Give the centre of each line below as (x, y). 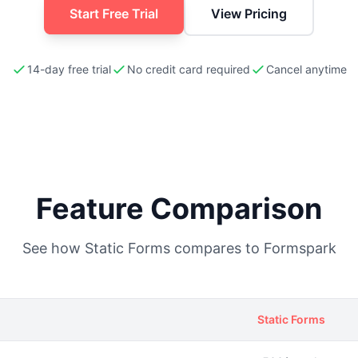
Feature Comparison (179, 209)
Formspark (300, 248)
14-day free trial (69, 69)
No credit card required (189, 69)
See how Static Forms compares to (143, 248)
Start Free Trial (114, 14)
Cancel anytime (306, 69)
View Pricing (249, 14)
